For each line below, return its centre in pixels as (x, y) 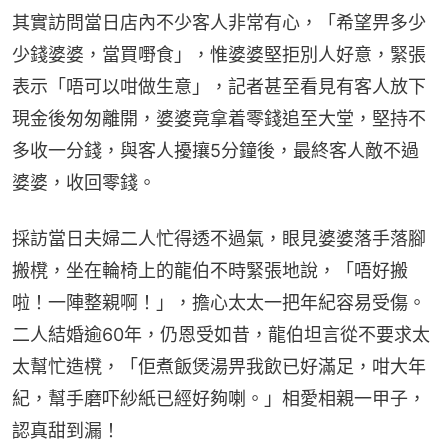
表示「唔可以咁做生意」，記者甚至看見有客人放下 (219, 86)
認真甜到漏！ (66, 430)
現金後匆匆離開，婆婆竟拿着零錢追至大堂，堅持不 (219, 118)
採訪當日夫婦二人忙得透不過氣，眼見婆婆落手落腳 (219, 238)
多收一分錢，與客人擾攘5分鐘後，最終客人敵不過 (215, 150)
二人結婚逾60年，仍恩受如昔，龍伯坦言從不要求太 (221, 334)
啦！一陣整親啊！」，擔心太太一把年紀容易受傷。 (219, 302)
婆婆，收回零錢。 (84, 182)
